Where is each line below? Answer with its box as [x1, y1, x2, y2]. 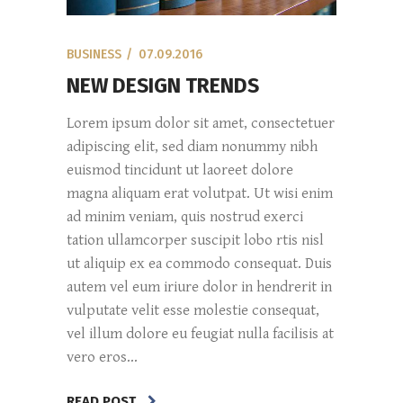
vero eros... [67, 347, 138, 366]
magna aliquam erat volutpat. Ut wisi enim [67, 184, 333, 202]
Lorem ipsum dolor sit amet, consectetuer [67, 113, 335, 132]
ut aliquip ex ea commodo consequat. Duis [67, 254, 332, 273]
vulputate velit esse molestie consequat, [67, 300, 319, 319]
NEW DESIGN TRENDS [67, 72, 259, 98]
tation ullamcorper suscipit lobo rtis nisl [67, 230, 324, 249]
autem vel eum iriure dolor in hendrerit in [67, 277, 332, 296]
